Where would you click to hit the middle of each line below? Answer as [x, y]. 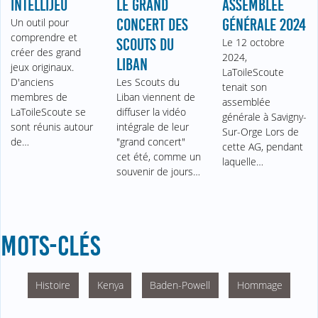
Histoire [53, 285]
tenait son [244, 87]
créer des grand [46, 53]
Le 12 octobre [253, 43]
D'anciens [33, 82]
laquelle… [242, 162]
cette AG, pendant [262, 147]
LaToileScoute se [49, 112]
